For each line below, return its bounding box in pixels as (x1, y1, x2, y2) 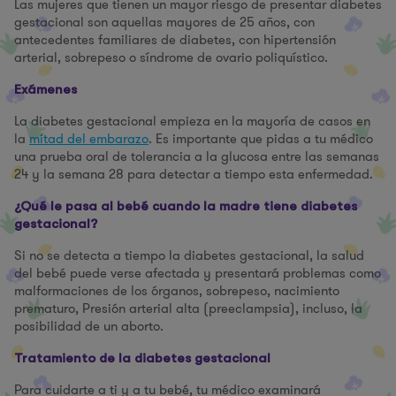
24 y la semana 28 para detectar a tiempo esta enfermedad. (14, 164, 373, 184)
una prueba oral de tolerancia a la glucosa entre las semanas (14, 147, 379, 166)
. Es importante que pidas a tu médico (148, 129, 373, 148)
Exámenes (14, 81, 77, 97)
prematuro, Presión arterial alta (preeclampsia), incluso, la (14, 299, 362, 318)
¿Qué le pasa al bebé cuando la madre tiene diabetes (14, 198, 357, 214)
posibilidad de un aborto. (14, 316, 164, 336)
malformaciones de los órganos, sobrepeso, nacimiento (14, 281, 339, 301)
